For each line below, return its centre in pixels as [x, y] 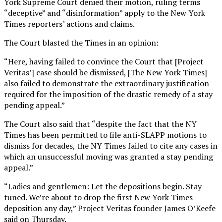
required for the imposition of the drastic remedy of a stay [108, 94]
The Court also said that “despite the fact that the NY [100, 124]
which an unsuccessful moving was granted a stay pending [109, 156]
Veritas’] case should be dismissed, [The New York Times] [106, 72]
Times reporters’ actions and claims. [69, 24]
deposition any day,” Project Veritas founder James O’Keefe [110, 208]
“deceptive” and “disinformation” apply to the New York [105, 13]
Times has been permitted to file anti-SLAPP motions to [105, 135]
